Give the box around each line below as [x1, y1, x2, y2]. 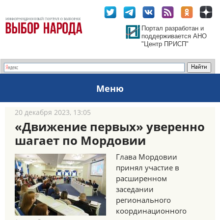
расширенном [116, 173, 167, 183]
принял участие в [116, 163, 179, 172]
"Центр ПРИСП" [141, 40, 189, 48]
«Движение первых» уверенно [15, 118, 205, 135]
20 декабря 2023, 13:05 [15, 108, 91, 117]
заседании [116, 184, 154, 194]
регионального [116, 195, 171, 205]
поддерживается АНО [141, 32, 207, 40]
